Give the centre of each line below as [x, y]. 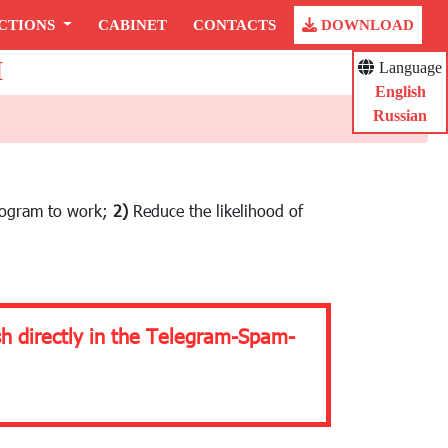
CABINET [132, 25]
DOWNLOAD [365, 25]
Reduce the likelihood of [215, 210]
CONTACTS [234, 25]
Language [410, 67]
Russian [400, 115]
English [400, 91]
